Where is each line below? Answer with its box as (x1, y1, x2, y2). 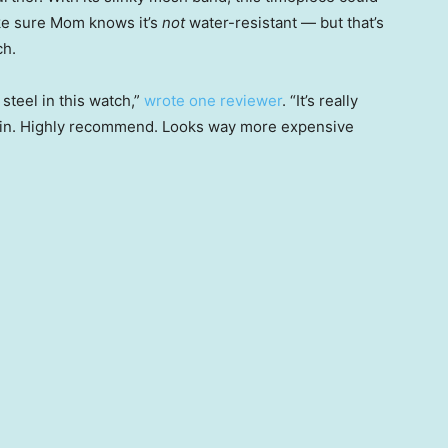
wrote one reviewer (144, 91, 282, 111)
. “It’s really (282, 91, 358, 111)
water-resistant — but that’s (189, 13, 384, 33)
